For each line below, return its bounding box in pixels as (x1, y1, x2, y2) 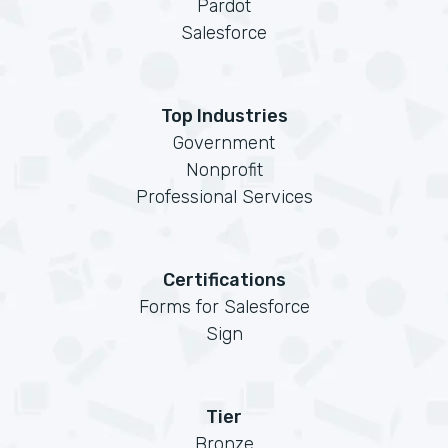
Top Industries (160, 105, 288, 127)
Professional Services (135, 186, 313, 208)
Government (173, 132, 275, 154)
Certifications (162, 269, 286, 291)
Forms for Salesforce (138, 296, 310, 318)
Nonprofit (185, 159, 263, 181)
